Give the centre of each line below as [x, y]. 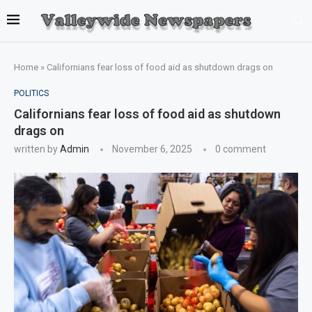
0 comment [241, 149]
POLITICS [31, 93]
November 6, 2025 [152, 149]
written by [37, 149]
